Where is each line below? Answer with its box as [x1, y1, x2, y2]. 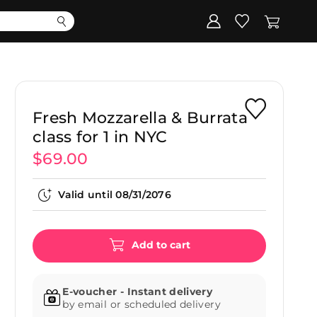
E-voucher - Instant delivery [62, 285, 213, 298]
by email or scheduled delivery [62, 298, 221, 311]
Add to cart [131, 238, 190, 252]
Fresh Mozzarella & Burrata [33, 108, 248, 127]
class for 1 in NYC [33, 127, 168, 146]
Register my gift [193, 58, 277, 71]
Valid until [58, 188, 116, 201]
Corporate [16, 58, 69, 71]
